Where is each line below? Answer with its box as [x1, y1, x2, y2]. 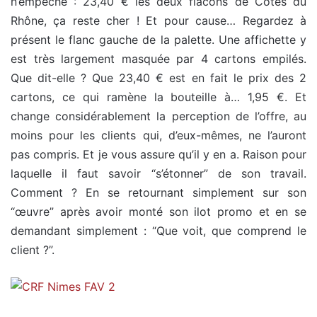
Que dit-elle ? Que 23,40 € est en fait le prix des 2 [11, 70, 306, 85]
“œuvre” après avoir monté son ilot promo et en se [11, 204, 306, 219]
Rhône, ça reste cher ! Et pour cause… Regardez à [11, 13, 306, 28]
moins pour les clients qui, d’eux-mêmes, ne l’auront [11, 127, 306, 142]
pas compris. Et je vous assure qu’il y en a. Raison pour [11, 146, 306, 161]
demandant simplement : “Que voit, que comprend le [11, 223, 306, 238]
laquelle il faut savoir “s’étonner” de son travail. [11, 166, 306, 180]
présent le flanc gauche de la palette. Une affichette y [11, 32, 306, 47]
